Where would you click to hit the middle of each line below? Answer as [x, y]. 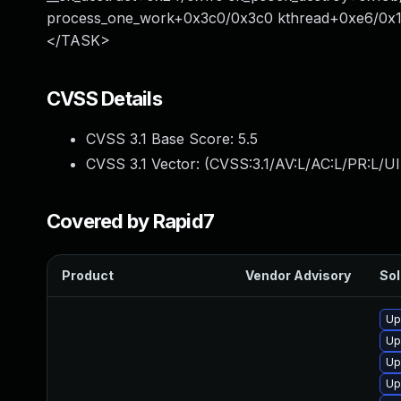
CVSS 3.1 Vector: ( [148, 164]
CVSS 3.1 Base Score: [162, 139]
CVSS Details [104, 98]
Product [88, 275]
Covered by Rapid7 [131, 221]
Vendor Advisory [298, 275]
